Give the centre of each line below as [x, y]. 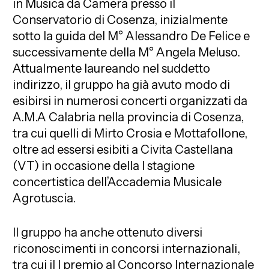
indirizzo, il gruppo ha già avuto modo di [122, 84]
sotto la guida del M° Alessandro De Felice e [131, 36]
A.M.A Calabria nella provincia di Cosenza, [128, 117]
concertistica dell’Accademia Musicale [117, 182]
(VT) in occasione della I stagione [104, 165]
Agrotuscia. [44, 198]
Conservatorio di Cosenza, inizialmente [120, 20]
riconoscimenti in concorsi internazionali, [127, 248]
